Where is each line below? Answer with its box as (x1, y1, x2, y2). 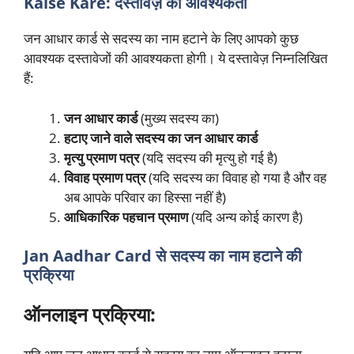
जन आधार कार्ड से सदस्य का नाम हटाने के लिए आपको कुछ (24, 29, 299, 48)
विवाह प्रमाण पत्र (64, 168, 145, 186)
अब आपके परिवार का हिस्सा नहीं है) (64, 187, 226, 206)
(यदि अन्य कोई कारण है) (188, 207, 303, 226)
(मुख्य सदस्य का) (137, 108, 219, 127)
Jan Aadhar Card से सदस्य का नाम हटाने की (24, 245, 302, 267)
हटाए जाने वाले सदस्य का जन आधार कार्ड (64, 128, 258, 147)
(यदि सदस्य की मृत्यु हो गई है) (139, 148, 277, 167)
